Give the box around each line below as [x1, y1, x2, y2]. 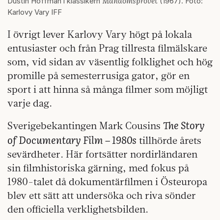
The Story [163, 117, 205, 133]
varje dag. [7, 97, 52, 110]
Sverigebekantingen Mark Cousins [7, 119, 163, 132]
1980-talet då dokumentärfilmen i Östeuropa [7, 175, 207, 188]
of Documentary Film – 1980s [7, 132, 137, 147]
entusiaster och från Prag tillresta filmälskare [7, 42, 207, 55]
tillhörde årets [137, 134, 201, 147]
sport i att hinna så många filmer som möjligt [7, 83, 208, 96]
